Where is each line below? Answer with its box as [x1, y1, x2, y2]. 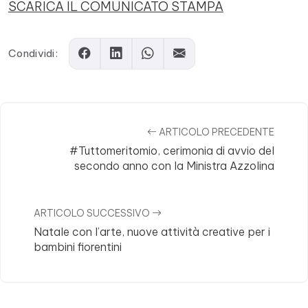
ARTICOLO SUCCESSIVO [34, 207, 152, 219]
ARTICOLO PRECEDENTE [157, 126, 274, 138]
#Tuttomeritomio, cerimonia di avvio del [69, 144, 274, 157]
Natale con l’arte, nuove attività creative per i [34, 225, 270, 239]
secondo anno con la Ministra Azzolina [74, 159, 274, 173]
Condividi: [8, 47, 58, 60]
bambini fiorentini [34, 240, 122, 254]
